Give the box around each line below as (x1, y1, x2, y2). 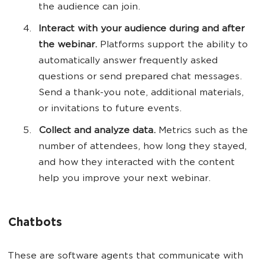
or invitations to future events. (38, 104, 185, 115)
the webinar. (38, 40, 97, 51)
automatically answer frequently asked (38, 56, 218, 67)
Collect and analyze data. (38, 126, 156, 137)
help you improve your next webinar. (38, 174, 211, 185)
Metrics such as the (156, 126, 248, 137)
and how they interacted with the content (38, 158, 235, 169)
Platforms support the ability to (97, 40, 248, 51)
